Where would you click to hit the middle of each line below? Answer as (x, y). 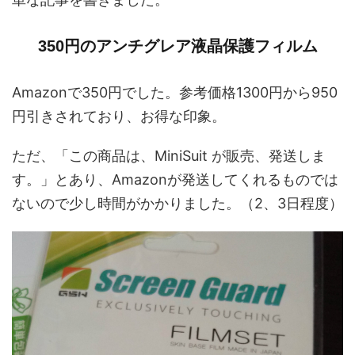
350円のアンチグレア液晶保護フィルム (177, 46)
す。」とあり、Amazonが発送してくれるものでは (175, 179)
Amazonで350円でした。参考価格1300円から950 (175, 92)
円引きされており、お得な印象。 (119, 116)
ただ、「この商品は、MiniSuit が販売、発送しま (169, 155)
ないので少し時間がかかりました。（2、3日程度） (177, 203)
